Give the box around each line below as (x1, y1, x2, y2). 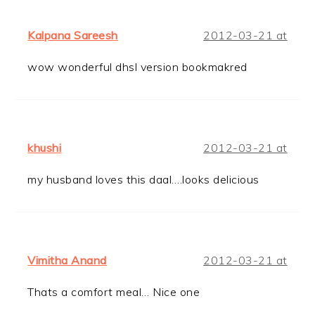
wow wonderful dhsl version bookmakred (27, 59, 247, 74)
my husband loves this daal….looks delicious (27, 172, 259, 186)
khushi (27, 140, 62, 155)
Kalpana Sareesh (27, 27, 118, 42)
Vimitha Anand (27, 252, 107, 267)
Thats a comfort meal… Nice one (27, 284, 200, 299)
